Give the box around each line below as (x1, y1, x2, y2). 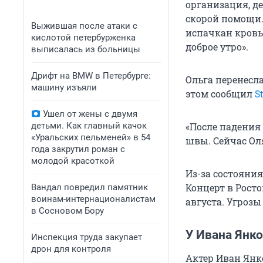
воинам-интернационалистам (31, 194, 156, 204)
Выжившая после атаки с (31, 21, 137, 31)
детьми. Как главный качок (31, 120, 147, 131)
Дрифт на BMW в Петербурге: (31, 70, 151, 81)
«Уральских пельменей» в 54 (31, 132, 150, 143)
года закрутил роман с (31, 144, 125, 154)
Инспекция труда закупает (31, 232, 142, 242)
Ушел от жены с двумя (43, 109, 137, 119)
